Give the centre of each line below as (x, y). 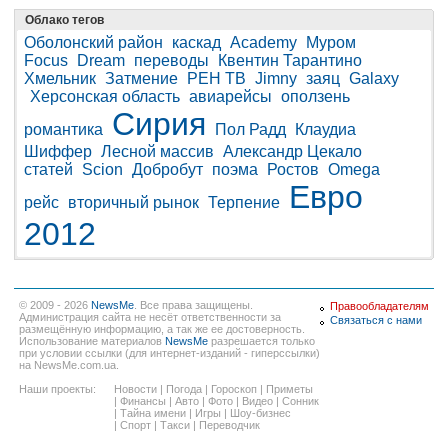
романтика (63, 130)
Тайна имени (153, 413)
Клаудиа (325, 130)
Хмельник (60, 79)
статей (48, 170)
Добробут (167, 170)
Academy (263, 43)
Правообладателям (379, 306)
